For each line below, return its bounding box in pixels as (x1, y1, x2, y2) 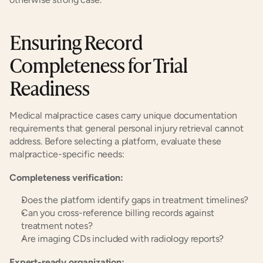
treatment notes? (21, 220, 93, 231)
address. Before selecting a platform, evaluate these (9, 136, 221, 147)
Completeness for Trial (9, 50, 188, 79)
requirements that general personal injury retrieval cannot (9, 123, 244, 134)
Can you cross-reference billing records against (21, 207, 214, 218)
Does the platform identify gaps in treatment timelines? (21, 194, 249, 205)
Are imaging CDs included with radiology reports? (21, 233, 224, 244)
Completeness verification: (9, 172, 123, 183)
